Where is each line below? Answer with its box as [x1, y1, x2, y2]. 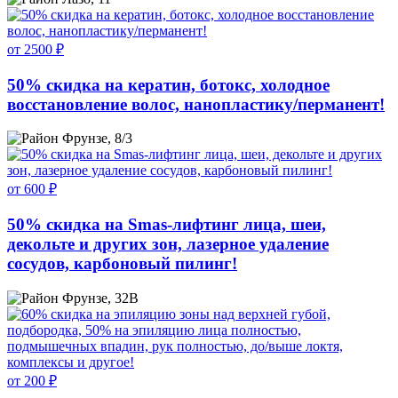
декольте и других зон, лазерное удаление [7, 235, 329, 254]
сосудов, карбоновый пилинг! [7, 254, 237, 274]
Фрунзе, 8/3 [62, 131, 132, 147]
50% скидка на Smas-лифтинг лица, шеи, [7, 215, 326, 235]
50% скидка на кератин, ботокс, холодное [7, 75, 330, 94]
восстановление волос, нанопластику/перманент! [7, 94, 385, 114]
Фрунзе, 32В [62, 290, 139, 306]
